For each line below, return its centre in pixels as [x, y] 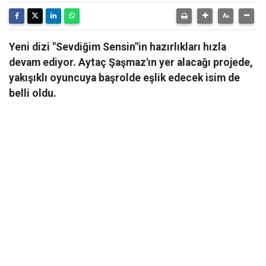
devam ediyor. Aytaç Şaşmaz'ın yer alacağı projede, [131, 62]
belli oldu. [33, 93]
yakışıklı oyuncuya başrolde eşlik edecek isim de [124, 78]
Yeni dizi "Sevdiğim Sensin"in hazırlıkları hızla [118, 47]
